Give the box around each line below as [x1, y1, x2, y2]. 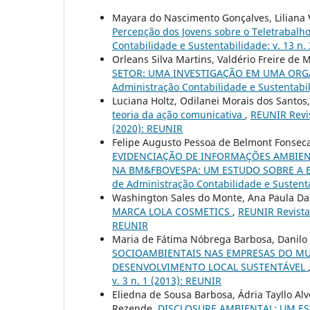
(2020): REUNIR [112, 122, 183, 136]
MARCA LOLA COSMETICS [112, 205, 232, 219]
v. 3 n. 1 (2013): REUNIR [112, 274, 221, 288]
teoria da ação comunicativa [112, 108, 245, 122]
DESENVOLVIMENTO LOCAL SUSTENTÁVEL [112, 260, 308, 274]
